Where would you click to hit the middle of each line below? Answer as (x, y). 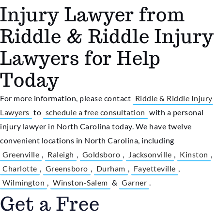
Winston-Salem (80, 182)
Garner (134, 182)
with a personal (176, 112)
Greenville (21, 154)
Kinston (194, 154)
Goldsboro (101, 154)
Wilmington (23, 182)
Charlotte (20, 168)
